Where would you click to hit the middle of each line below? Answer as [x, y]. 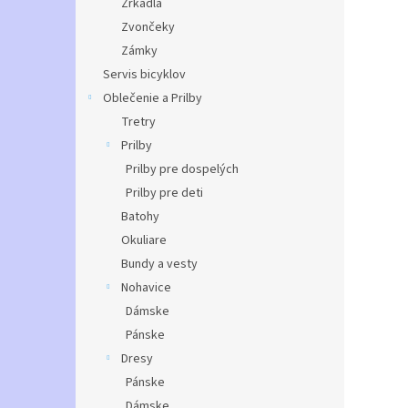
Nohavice [146, 288]
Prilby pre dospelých [182, 169]
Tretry [138, 122]
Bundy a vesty [159, 264]
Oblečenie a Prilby [153, 98]
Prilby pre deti [164, 193]
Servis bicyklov [144, 75]
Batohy [140, 217]
